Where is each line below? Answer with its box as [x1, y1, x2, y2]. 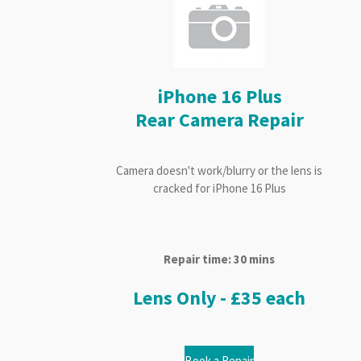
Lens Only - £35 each [133, 285, 306, 310]
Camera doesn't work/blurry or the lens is [116, 163, 323, 179]
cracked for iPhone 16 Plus [152, 180, 286, 197]
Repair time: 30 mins [164, 251, 276, 268]
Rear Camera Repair [135, 108, 304, 133]
